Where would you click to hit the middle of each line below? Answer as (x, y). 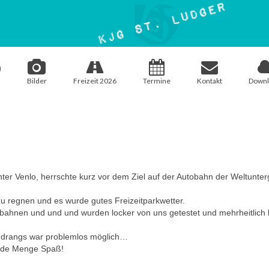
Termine (156, 80)
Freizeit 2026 (95, 80)
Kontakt (209, 80)
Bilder (37, 80)
